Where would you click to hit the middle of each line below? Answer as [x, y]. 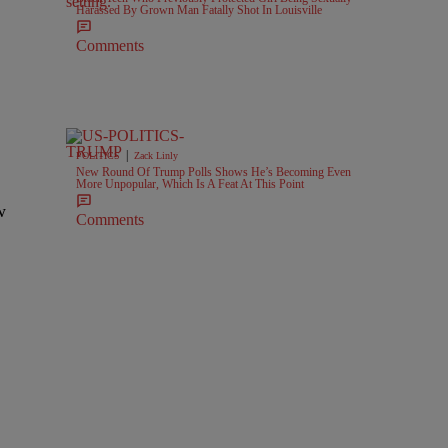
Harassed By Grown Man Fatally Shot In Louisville [199, 9]
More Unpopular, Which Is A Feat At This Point [190, 183]
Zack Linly [156, 155]
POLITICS [98, 155]
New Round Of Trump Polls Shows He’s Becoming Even [213, 171]
